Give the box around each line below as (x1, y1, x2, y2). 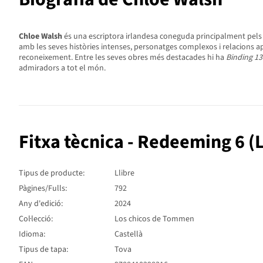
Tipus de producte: (19, 167, 85, 180)
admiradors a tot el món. (19, 62, 106, 75)
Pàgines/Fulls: (19, 183, 67, 195)
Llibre (114, 167, 134, 180)
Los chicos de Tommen (114, 213, 194, 225)
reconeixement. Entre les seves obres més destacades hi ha (19, 52, 226, 64)
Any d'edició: (19, 198, 63, 210)
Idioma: (19, 228, 45, 241)
